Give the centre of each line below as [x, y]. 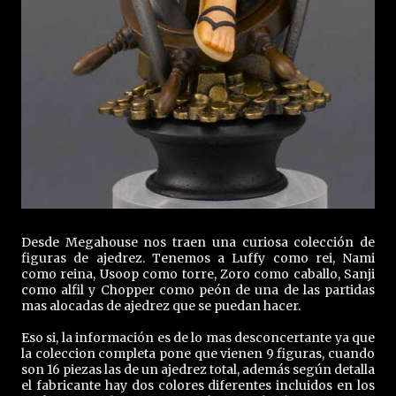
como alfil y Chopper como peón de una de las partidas [198, 290]
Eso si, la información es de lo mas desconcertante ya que [198, 338]
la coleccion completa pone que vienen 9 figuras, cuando [198, 354]
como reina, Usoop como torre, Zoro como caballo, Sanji [198, 274]
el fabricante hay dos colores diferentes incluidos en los [198, 385]
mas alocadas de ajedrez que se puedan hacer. [161, 306]
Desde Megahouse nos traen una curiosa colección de [198, 242]
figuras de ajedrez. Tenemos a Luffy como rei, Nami [198, 258]
